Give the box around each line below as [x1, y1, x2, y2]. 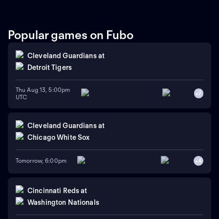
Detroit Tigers [27, 64, 72, 72]
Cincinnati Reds [27, 187, 80, 195]
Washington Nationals [27, 198, 99, 207]
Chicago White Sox [27, 133, 90, 142]
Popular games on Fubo [8, 27, 133, 42]
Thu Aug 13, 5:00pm [16, 86, 70, 93]
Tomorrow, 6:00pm [16, 157, 66, 165]
